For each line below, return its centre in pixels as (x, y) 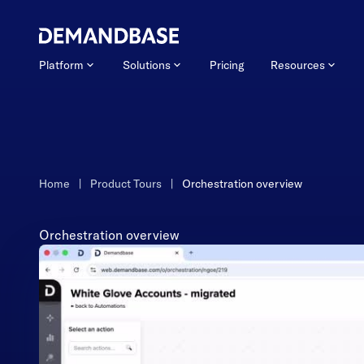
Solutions (147, 65)
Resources (298, 65)
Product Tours (126, 184)
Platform (61, 65)
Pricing (227, 65)
